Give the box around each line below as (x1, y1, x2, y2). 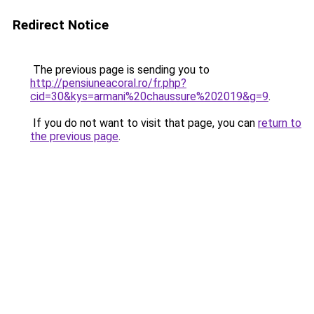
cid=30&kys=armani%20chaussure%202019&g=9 (30, 90, 268, 103)
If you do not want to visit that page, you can (30, 116, 258, 130)
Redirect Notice (13, 17, 109, 33)
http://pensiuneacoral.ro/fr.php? (30, 76, 186, 90)
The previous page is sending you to (30, 63, 210, 76)
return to (258, 116, 301, 130)
